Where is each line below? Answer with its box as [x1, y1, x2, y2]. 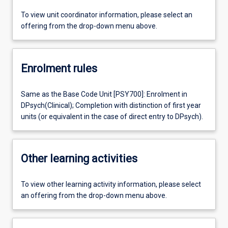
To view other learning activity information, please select [21, 180, 201, 188]
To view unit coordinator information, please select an [21, 11, 192, 19]
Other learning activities [21, 152, 137, 165]
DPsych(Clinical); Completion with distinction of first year [21, 101, 201, 109]
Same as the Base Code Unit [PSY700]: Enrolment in [21, 90, 187, 98]
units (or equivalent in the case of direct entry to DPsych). [21, 112, 203, 121]
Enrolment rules [21, 62, 97, 75]
